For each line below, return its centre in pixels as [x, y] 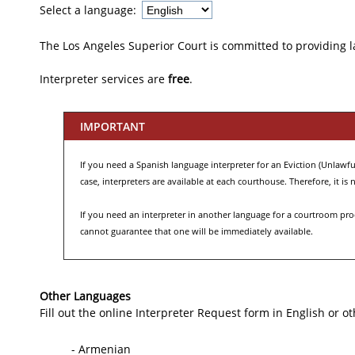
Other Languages [85, 296]
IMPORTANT [113, 126]
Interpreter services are [104, 78]
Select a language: [90, 10]
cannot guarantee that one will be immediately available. [197, 231]
